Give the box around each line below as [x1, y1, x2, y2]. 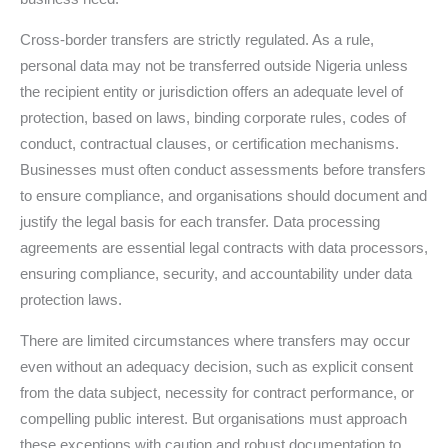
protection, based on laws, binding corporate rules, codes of [20, 108, 406, 126]
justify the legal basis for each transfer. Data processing [20, 212, 380, 230]
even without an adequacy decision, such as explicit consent [20, 357, 413, 375]
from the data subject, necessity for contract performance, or [20, 383, 414, 401]
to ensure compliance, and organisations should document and [20, 186, 427, 204]
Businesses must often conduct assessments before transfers [20, 160, 426, 178]
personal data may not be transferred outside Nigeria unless [20, 56, 408, 74]
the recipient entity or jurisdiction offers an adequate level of [20, 82, 403, 100]
